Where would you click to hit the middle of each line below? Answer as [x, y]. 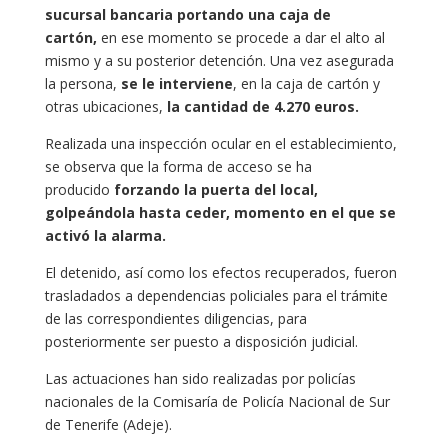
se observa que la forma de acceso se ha [178, 166]
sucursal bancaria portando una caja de [187, 14]
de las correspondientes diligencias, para [175, 318]
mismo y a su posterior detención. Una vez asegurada [219, 60]
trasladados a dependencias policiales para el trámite [216, 295]
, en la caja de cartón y [306, 83]
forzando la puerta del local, [213, 189]
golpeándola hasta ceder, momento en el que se [220, 212]
